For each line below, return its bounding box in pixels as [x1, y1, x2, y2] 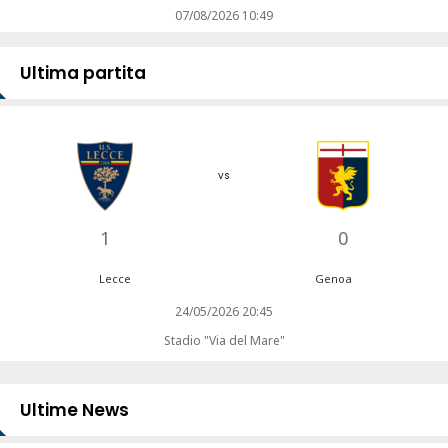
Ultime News [20, 398, 129, 423]
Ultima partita [20, 61, 146, 86]
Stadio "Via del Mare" [163, 332, 285, 350]
